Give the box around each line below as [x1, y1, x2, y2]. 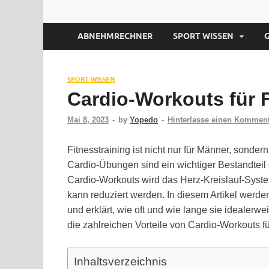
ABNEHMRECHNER [77, 31, 153, 41]
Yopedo [130, 115, 158, 124]
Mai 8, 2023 [67, 115, 109, 124]
